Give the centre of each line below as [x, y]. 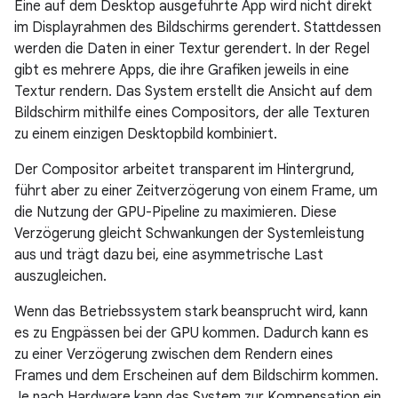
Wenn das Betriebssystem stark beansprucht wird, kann [191, 312]
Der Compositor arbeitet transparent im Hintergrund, [184, 170]
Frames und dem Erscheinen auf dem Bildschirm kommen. [196, 376]
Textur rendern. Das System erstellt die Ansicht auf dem [193, 92]
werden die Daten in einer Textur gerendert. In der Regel [192, 49]
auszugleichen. [60, 276]
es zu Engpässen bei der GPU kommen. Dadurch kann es [191, 333]
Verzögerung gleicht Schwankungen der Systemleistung [189, 234]
